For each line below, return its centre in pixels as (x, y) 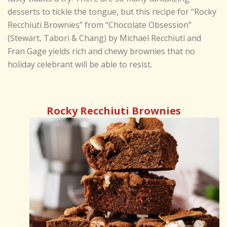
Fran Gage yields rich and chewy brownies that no (101, 51)
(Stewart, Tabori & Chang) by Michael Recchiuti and (104, 38)
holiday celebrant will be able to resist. (80, 65)
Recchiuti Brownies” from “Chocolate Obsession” (100, 25)
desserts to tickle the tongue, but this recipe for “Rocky (112, 12)
